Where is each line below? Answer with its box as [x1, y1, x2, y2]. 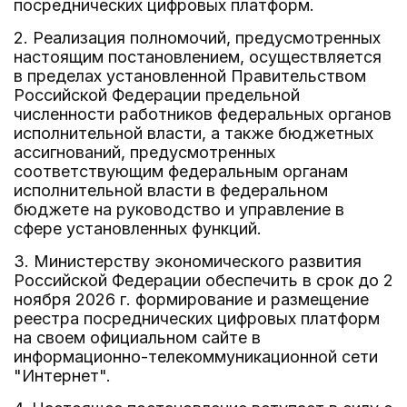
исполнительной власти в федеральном [14, 181, 328, 200]
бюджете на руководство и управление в [14, 200, 344, 219]
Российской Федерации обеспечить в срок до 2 [14, 271, 393, 290]
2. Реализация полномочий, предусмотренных [14, 28, 381, 47]
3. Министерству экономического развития [14, 252, 362, 271]
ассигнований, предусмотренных [14, 143, 275, 162]
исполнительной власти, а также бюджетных [14, 124, 373, 143]
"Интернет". [14, 366, 111, 385]
